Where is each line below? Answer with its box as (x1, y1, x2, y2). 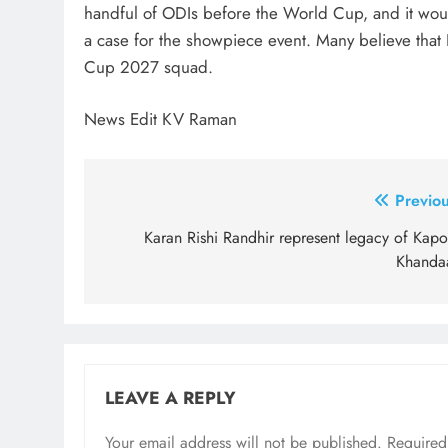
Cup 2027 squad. (84, 54, 213, 79)
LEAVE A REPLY (105, 384, 236, 411)
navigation (103, 223, 221, 259)
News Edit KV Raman (84, 107, 237, 132)
